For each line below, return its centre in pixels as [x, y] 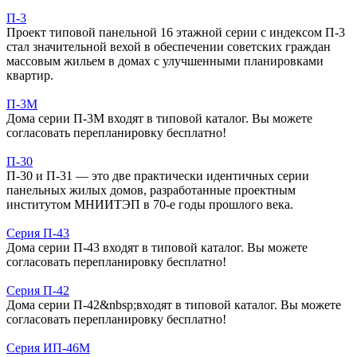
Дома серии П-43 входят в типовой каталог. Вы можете [157, 247]
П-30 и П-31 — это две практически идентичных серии [158, 175]
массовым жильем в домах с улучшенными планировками [165, 61]
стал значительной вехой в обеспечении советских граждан [169, 46]
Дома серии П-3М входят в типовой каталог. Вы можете [159, 118]
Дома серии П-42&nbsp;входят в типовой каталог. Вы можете [174, 304]
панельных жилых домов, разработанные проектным [151, 190]
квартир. [30, 75]
